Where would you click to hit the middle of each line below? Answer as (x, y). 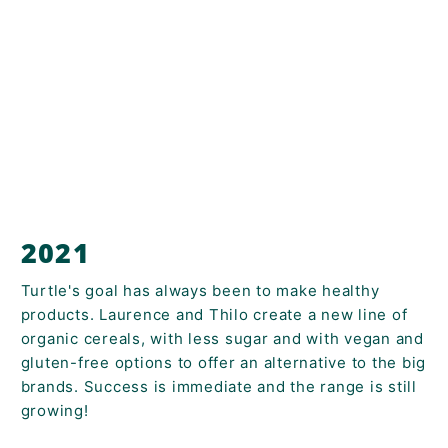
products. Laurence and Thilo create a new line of (214, 314)
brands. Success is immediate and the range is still (218, 386)
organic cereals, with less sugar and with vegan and (222, 338)
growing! (57, 410)
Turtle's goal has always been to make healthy (200, 290)
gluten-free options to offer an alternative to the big (223, 362)
